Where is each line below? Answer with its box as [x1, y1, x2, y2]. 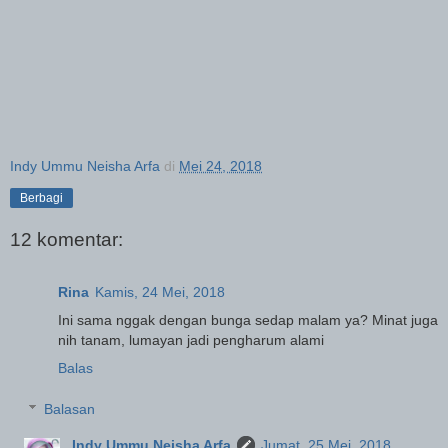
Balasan [44, 401, 96, 418]
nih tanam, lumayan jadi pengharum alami [58, 331, 324, 348]
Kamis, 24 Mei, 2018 [95, 283, 225, 300]
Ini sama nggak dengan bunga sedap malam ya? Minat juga [58, 311, 438, 328]
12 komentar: [10, 229, 123, 251]
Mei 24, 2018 [179, 157, 262, 174]
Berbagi [20, 190, 63, 205]
